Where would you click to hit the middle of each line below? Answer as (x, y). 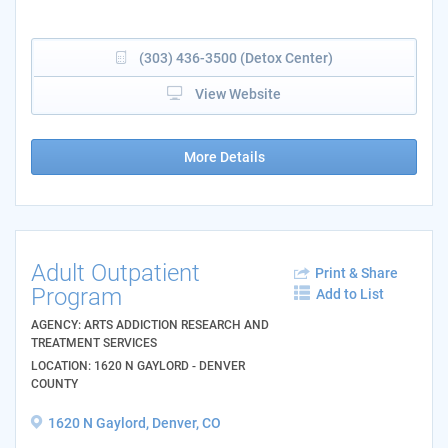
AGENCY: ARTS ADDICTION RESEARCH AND (150, 325)
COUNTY (54, 384)
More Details (224, 157)
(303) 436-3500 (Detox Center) (235, 58)
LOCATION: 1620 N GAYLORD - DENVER (138, 366)
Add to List (350, 294)
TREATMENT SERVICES (94, 343)
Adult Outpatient (115, 273)
